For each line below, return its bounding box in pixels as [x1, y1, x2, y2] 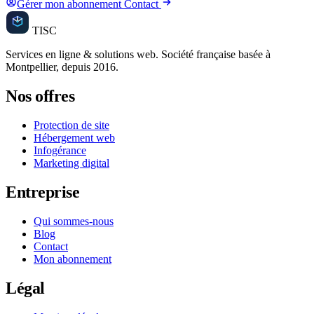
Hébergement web [34, 131, 115, 144]
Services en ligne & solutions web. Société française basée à [6, 48, 271, 61]
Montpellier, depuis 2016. [6, 61, 118, 74]
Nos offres [6, 87, 75, 106]
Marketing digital [34, 156, 109, 169]
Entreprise [6, 182, 80, 201]
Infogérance [34, 144, 86, 156]
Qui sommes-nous [34, 214, 114, 227]
